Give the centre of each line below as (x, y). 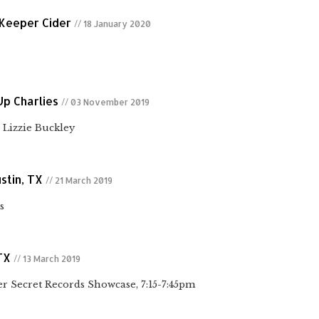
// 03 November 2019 (105, 103)
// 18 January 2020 (113, 24)
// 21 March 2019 (79, 181)
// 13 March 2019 (47, 259)
